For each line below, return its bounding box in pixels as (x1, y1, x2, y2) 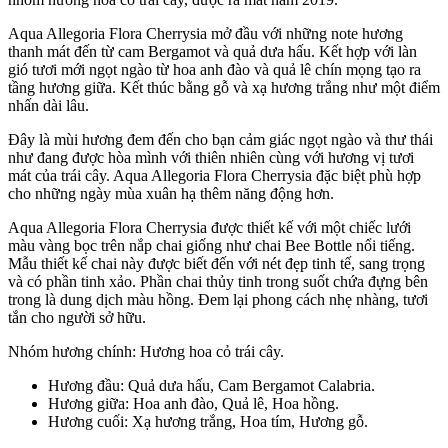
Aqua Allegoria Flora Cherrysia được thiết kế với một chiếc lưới (8, 218, 411, 236)
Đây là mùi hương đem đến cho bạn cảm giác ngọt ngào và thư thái (8, 130, 433, 148)
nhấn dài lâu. (8, 96, 89, 114)
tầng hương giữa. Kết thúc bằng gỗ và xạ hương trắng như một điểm (8, 78, 440, 96)
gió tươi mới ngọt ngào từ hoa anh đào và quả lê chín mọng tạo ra (8, 60, 421, 78)
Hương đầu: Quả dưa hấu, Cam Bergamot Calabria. (48, 376, 375, 394)
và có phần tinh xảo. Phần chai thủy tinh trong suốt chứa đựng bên (8, 272, 428, 290)
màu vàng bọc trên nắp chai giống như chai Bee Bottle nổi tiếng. (8, 236, 415, 254)
